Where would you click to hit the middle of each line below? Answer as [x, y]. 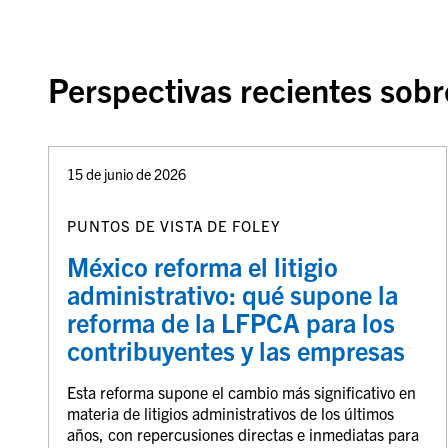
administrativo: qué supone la [232, 294]
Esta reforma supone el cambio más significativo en [241, 392]
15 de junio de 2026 [126, 173]
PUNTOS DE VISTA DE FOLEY [173, 226]
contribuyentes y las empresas [235, 350]
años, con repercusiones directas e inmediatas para [242, 434]
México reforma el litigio [202, 266]
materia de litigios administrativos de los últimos [230, 413]
